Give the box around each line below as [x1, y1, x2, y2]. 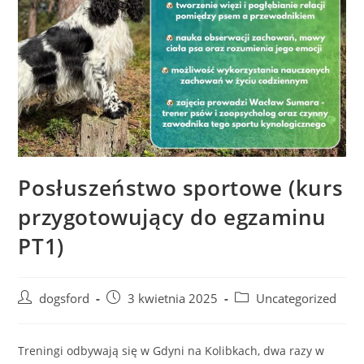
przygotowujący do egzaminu [18, 202, 327, 232]
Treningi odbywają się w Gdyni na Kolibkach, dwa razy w [18, 343, 325, 359]
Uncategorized [256, 291, 337, 307]
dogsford [39, 291, 90, 307]
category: [234, 307, 284, 323]
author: [17, 307, 58, 323]
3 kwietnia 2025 [128, 291, 219, 307]
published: [106, 307, 165, 323]
